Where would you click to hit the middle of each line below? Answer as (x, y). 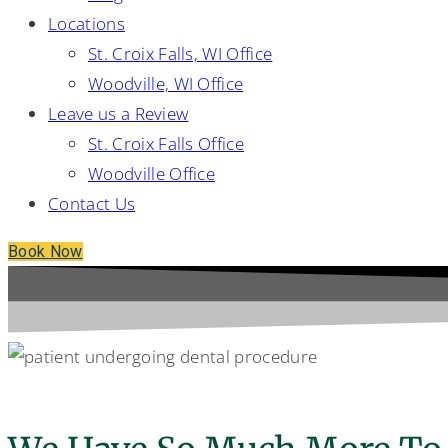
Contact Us (92, 203)
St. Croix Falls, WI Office (180, 53)
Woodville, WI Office (166, 83)
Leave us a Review (118, 113)
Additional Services (110, 391)
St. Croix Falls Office (166, 143)
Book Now (45, 251)
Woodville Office (152, 173)
